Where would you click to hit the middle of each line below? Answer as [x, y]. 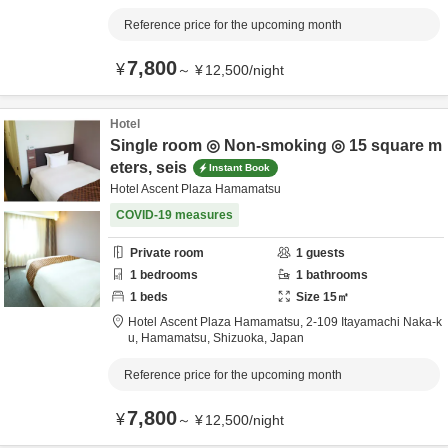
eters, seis [148, 167]
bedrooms [167, 275]
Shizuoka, [241, 338]
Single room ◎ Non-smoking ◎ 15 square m [276, 145]
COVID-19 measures [174, 215]
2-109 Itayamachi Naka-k [374, 322]
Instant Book [239, 167]
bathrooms [335, 275]
